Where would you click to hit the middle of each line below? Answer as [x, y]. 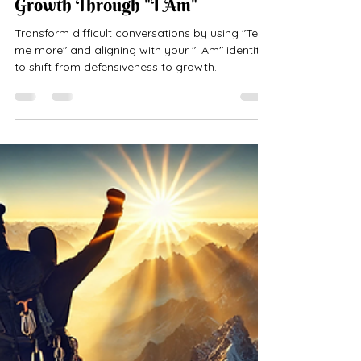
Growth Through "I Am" [106, 37]
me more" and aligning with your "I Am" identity [140, 82]
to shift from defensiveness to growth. [116, 99]
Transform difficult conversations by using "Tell [139, 65]
